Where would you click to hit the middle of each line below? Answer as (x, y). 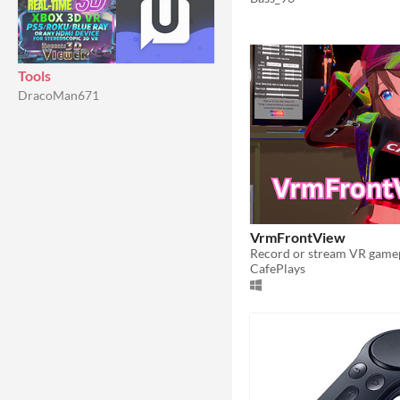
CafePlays (278, 268)
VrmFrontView (298, 237)
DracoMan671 (58, 95)
